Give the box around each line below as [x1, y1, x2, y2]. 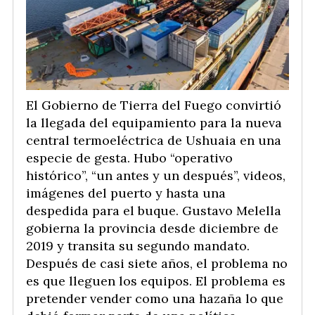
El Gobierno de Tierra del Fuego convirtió [26, 97, 281, 114]
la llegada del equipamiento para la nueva [26, 115, 282, 131]
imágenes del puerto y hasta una [26, 185, 226, 202]
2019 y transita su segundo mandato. [26, 238, 250, 255]
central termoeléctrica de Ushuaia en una [26, 132, 281, 149]
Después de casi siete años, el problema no [26, 255, 288, 272]
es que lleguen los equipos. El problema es [26, 273, 285, 290]
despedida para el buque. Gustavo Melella [26, 202, 281, 219]
